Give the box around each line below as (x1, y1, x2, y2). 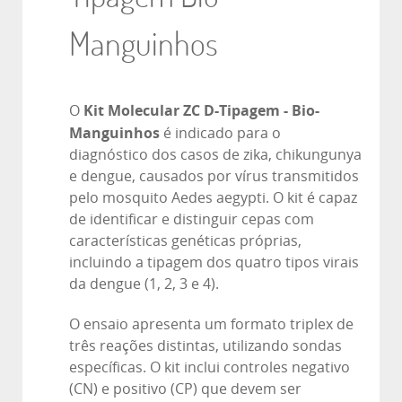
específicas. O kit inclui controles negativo (69, 358, 350, 376)
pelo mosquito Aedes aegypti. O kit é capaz (69, 189, 357, 207)
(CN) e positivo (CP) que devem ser (69, 380, 301, 398)
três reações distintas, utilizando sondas (69, 336, 342, 354)
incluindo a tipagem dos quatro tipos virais (69, 254, 359, 272)
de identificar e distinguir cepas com (69, 211, 314, 229)
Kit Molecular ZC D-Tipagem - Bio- (83, 100, 319, 121)
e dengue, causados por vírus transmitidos (69, 168, 359, 186)
